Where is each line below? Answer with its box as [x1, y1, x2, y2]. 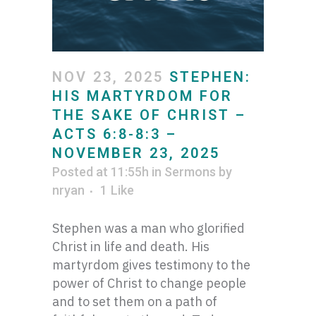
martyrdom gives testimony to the [52, 257, 250, 273]
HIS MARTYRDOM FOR [52, 87, 233, 104]
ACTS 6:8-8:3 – [52, 126, 177, 142]
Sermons [164, 164, 216, 179]
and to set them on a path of [52, 293, 217, 310]
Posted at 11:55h [52, 164, 149, 179]
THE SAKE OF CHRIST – [52, 107, 246, 123]
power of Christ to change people [52, 275, 246, 291]
